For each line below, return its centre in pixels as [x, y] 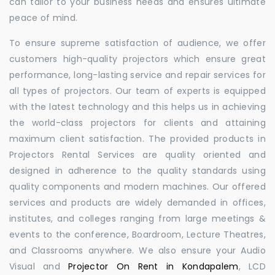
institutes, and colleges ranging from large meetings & [137, 218]
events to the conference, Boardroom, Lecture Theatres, [137, 234]
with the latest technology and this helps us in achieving [137, 107]
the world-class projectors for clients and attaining [137, 122]
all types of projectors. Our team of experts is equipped [137, 91]
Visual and [39, 266]
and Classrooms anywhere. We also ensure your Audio [137, 250]
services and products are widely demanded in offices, [137, 202]
